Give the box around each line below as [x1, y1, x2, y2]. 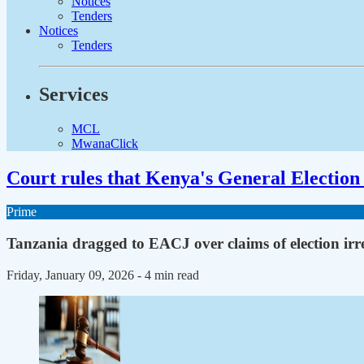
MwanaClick [71, 136, 138, 150]
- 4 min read [137, 267, 199, 282]
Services [39, 83, 108, 105]
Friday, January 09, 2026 [6, 267, 137, 282]
